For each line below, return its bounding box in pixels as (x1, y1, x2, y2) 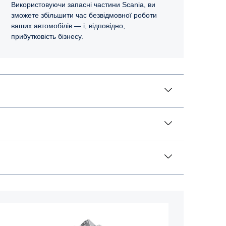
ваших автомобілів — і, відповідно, (11, 21, 125, 30)
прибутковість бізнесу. (11, 32, 83, 40)
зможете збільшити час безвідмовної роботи (11, 11, 157, 19)
